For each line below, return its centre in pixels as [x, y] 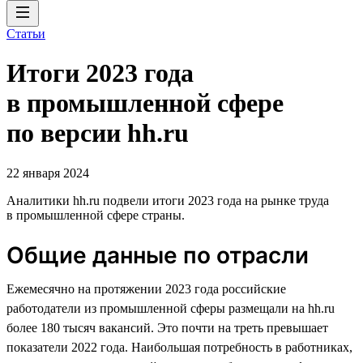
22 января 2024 [48, 173]
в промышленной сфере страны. [96, 215]
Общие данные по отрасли [158, 255]
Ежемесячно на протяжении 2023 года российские [146, 288]
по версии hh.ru [98, 133]
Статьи [26, 34]
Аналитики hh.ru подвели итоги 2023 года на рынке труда [168, 200]
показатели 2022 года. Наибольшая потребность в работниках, [179, 347]
